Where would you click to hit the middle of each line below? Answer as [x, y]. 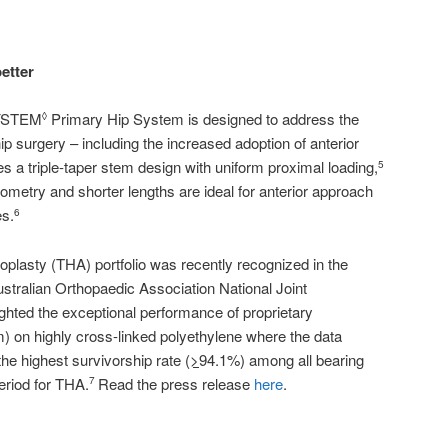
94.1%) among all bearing [281, 359]
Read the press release [176, 383]
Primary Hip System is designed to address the [203, 119]
